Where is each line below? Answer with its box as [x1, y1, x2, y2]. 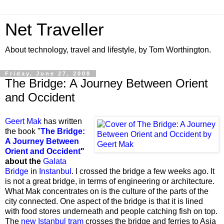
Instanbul [39, 166, 71, 175]
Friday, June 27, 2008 [5, 70, 91, 76]
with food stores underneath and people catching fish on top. [5, 206, 217, 215]
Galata [43, 156, 66, 165]
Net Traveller [5, 20, 104, 39]
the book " [5, 126, 40, 135]
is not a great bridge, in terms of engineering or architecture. [5, 176, 214, 185]
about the [5, 156, 43, 165]
